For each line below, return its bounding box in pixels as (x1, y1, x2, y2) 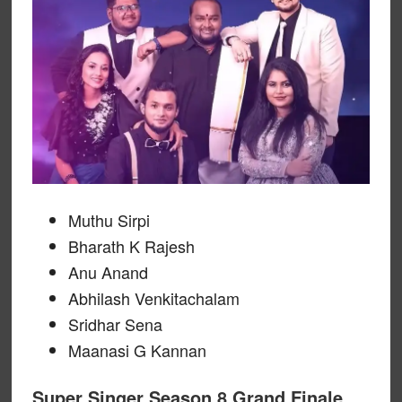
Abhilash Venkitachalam (67, 285, 240, 310)
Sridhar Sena (67, 311, 162, 336)
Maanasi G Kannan (67, 337, 206, 362)
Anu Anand (67, 259, 148, 284)
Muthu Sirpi (67, 207, 150, 232)
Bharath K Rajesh (67, 233, 195, 258)
